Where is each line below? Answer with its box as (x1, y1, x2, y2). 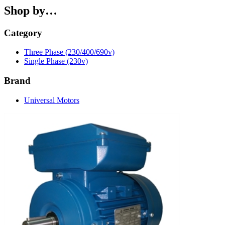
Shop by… (4, 4, 57, 17)
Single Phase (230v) (24, 57, 88, 66)
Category (4, 27, 42, 38)
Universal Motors (24, 95, 79, 104)
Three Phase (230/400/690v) (24, 48, 115, 57)
